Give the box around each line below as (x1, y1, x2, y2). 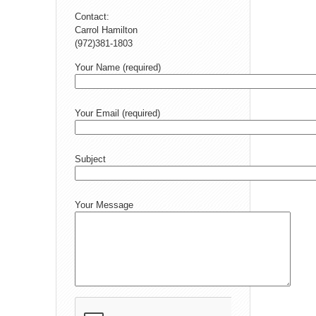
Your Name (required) (75, 61, 161, 73)
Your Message (75, 199, 133, 210)
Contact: (75, 11, 109, 22)
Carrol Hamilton (75, 24, 138, 35)
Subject (75, 153, 106, 164)
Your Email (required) (75, 107, 160, 119)
